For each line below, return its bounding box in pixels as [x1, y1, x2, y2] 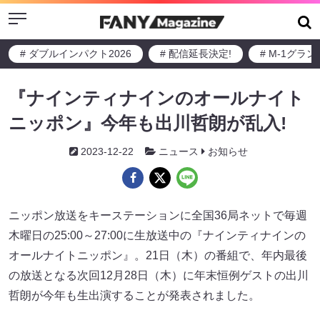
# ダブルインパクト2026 [20, 48, 131, 59]
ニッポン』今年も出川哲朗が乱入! [9, 113, 286, 133]
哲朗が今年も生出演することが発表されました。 [9, 289, 260, 301]
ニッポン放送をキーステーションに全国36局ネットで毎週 [9, 209, 307, 221]
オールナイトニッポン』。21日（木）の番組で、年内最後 [9, 249, 307, 261]
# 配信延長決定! [160, 48, 231, 59]
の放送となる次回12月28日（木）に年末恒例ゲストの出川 [9, 269, 309, 281]
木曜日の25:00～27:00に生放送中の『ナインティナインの [9, 229, 306, 241]
